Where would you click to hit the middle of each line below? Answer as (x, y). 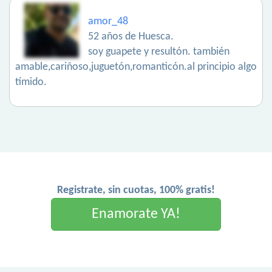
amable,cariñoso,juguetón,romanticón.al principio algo (136, 67)
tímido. (31, 82)
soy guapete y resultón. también (159, 52)
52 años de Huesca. (131, 37)
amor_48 (108, 22)
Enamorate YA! (136, 214)
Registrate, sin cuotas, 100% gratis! (136, 190)
